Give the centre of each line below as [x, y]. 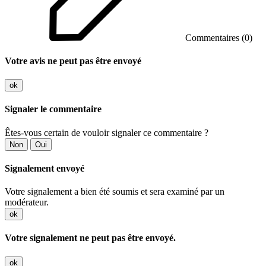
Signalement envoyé [45, 168]
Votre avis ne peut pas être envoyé [73, 61]
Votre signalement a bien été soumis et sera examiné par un [115, 192]
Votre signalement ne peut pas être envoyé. [90, 238]
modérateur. [27, 202]
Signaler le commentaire [53, 109]
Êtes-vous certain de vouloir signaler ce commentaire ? [107, 132]
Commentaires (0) [218, 37]
